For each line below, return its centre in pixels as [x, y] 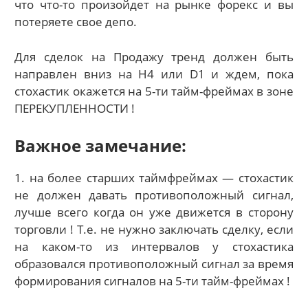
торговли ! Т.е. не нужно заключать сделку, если [154, 230]
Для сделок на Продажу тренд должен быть [154, 56]
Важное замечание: [101, 146]
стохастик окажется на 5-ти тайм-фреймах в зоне [154, 91]
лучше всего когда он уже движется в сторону [154, 212]
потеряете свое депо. [76, 22]
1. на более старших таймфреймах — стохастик [154, 178]
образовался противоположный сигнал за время [154, 264]
